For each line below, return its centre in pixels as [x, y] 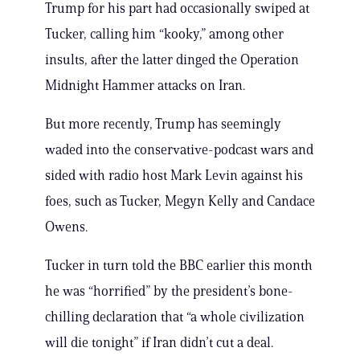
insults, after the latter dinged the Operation [172, 60]
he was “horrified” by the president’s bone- [169, 291]
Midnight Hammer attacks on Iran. [145, 86]
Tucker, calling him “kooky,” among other [164, 34]
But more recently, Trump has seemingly [163, 124]
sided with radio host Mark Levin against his [174, 176]
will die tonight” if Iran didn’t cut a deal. [159, 343]
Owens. [66, 227]
